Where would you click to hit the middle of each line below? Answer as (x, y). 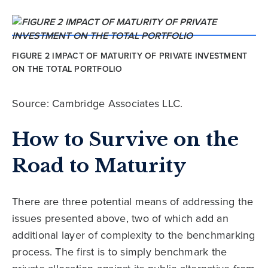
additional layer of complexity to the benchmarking (134, 235)
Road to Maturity (99, 166)
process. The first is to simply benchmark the (120, 252)
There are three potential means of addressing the (133, 202)
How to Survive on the (125, 140)
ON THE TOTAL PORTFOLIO (67, 69)
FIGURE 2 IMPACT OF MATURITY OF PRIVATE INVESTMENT (130, 56)
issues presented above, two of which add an (120, 219)
